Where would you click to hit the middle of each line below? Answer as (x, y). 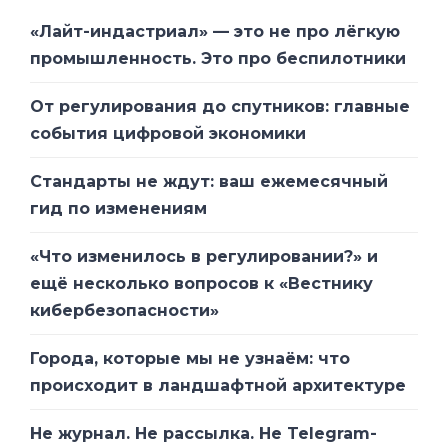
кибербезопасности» (124, 310)
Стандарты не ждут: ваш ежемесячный (209, 181)
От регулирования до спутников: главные (220, 106)
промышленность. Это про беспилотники (218, 58)
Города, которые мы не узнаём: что (190, 358)
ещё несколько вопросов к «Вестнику (201, 283)
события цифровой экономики (168, 133)
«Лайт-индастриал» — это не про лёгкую (215, 31)
